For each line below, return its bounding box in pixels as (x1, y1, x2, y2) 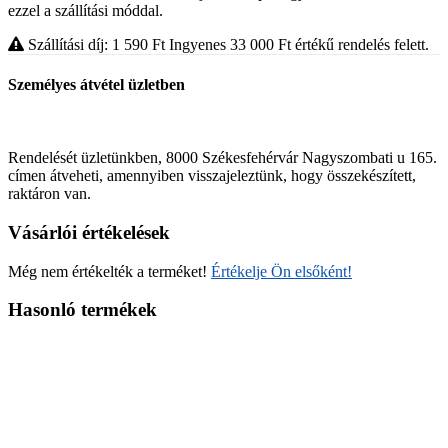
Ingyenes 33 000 (169, 35, 278, 53)
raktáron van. (8, 185, 91, 203)
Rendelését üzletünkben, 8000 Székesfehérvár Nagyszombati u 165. (8, 149, 437, 167)
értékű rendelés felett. (291, 35, 429, 53)
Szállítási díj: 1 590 (24, 35, 152, 53)
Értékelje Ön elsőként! (211, 262, 352, 280)
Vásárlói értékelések (8, 221, 170, 243)
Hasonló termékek (8, 299, 157, 321)
